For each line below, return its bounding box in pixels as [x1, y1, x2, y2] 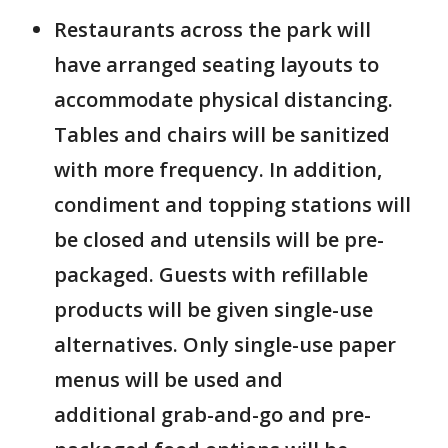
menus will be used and [54, 365, 283, 393]
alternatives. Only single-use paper [54, 330, 396, 358]
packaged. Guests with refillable [54, 260, 368, 288]
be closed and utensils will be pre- [54, 225, 384, 253]
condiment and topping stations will [54, 190, 411, 218]
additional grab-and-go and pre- [54, 400, 371, 428]
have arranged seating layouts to [54, 50, 379, 78]
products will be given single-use [54, 295, 373, 323]
